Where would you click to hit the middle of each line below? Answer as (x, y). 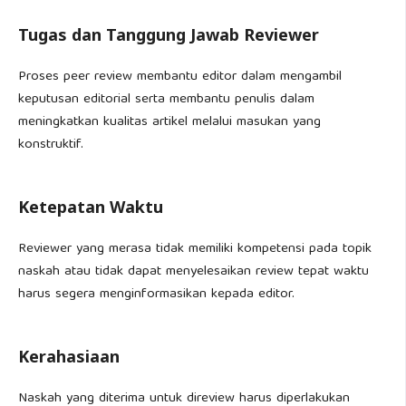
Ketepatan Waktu (91, 207)
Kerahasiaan (69, 356)
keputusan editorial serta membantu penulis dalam (166, 100)
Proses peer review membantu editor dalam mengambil (180, 77)
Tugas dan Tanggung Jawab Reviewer (169, 34)
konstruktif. (51, 145)
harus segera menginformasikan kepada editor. (156, 295)
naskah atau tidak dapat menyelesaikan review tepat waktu (193, 272)
